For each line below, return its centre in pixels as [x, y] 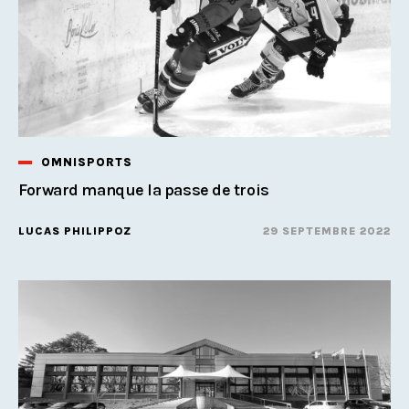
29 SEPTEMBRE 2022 [327, 231]
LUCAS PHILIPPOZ [75, 231]
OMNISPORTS [87, 162]
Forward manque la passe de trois [144, 189]
